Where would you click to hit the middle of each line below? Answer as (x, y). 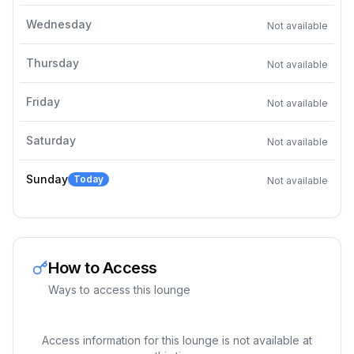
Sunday (47, 179)
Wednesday (59, 24)
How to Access (103, 268)
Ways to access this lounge (119, 290)
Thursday (53, 63)
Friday (43, 102)
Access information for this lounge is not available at (177, 340)
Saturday (51, 140)
